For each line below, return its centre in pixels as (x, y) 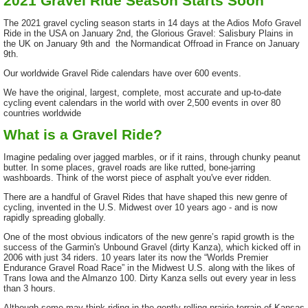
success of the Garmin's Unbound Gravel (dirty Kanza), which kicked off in (152, 247)
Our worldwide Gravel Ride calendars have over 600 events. (122, 73)
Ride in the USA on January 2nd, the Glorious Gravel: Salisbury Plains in (148, 34)
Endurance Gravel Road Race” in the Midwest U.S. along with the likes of (149, 267)
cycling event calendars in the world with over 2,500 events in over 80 (142, 102)
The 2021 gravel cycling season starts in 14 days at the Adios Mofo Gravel (152, 23)
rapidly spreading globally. (55, 218)
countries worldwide (42, 113)
